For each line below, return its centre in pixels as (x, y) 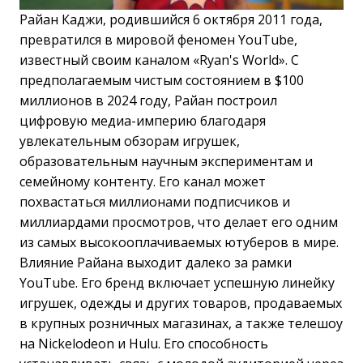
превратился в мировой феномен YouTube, (158, 39)
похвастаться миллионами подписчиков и (155, 201)
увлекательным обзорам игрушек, (130, 141)
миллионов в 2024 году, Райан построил (148, 100)
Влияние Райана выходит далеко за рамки (156, 262)
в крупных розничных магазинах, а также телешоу (181, 323)
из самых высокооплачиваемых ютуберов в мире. (179, 242)
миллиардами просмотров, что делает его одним (179, 222)
